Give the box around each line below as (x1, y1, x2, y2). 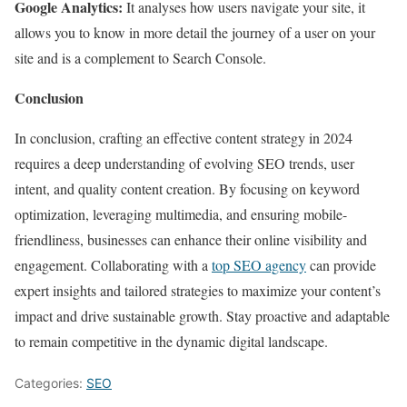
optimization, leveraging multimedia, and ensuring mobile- (15, 204, 347, 224)
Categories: (15, 375, 86, 392)
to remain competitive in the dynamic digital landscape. (15, 332, 328, 352)
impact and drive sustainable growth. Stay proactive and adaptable (15, 306, 390, 326)
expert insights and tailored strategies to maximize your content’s (15, 281, 381, 301)
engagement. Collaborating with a (15, 255, 212, 275)
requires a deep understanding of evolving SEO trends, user (15, 154, 354, 174)
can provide (306, 255, 376, 275)
